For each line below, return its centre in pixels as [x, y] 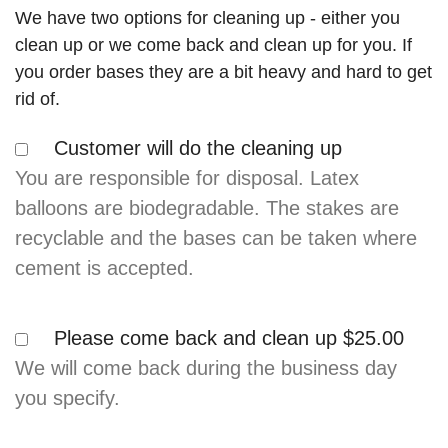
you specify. [67, 398]
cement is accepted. [104, 268]
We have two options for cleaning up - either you [207, 18]
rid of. [37, 99]
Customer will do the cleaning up [198, 148]
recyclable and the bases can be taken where [216, 238]
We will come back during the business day [206, 368]
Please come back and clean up [195, 338]
